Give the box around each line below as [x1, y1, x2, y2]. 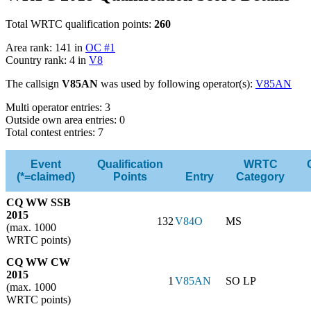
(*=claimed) [17, 171, 75, 183]
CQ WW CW [6, 256, 70, 269]
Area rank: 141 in [6, 42, 85, 54]
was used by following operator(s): [98, 78, 255, 90]
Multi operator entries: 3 [6, 101, 110, 114]
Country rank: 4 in [6, 54, 89, 67]
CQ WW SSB [6, 196, 71, 209]
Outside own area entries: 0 [6, 114, 125, 126]
